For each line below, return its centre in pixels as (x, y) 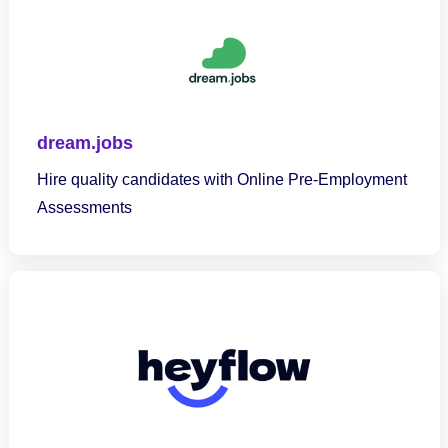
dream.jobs (84, 143)
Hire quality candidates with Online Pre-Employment (221, 179)
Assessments (84, 207)
